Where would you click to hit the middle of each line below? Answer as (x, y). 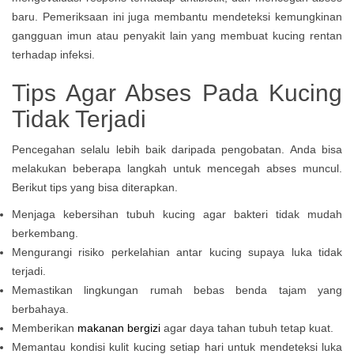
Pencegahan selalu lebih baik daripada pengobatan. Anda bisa (177, 149)
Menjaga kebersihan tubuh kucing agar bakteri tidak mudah (177, 214)
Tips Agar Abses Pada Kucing (177, 93)
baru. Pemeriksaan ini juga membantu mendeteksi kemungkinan (177, 17)
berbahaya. (40, 309)
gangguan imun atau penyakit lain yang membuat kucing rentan (177, 36)
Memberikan (45, 328)
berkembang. (45, 233)
